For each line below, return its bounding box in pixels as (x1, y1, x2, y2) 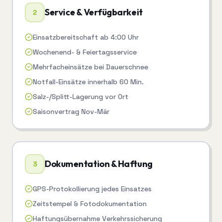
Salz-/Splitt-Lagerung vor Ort (33, 92, 128, 102)
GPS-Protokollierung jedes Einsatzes (33, 184, 152, 194)
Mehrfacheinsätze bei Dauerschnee (33, 62, 148, 72)
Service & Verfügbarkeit (45, 6, 143, 18)
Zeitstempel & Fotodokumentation (33, 199, 147, 209)
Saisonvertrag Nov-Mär (33, 107, 110, 116)
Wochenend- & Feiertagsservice (33, 48, 137, 57)
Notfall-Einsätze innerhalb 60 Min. (33, 77, 144, 87)
